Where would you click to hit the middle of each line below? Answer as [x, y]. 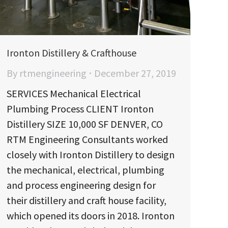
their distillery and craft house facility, [87, 200]
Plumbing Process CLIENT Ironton [80, 108]
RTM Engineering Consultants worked [87, 139]
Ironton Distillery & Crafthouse [72, 52]
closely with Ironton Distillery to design [91, 154]
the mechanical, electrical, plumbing [85, 169]
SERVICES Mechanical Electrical [74, 93]
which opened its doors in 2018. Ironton [91, 215]
